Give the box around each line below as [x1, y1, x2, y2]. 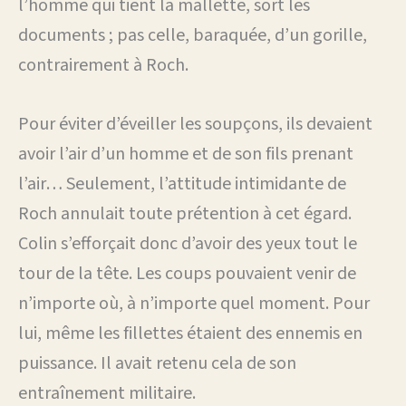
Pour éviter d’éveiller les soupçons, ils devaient [18, 111, 372, 137]
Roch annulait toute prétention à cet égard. [18, 200, 352, 227]
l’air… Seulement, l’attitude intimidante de [18, 170, 346, 197]
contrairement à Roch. [18, 52, 188, 78]
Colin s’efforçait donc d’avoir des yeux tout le [18, 230, 357, 256]
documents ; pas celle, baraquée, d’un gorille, [18, 22, 367, 48]
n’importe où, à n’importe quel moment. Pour [18, 290, 370, 316]
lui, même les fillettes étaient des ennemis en [18, 320, 362, 346]
